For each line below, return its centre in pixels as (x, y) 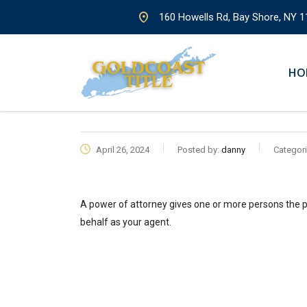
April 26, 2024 (122, 150)
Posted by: (199, 150)
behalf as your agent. (126, 222)
